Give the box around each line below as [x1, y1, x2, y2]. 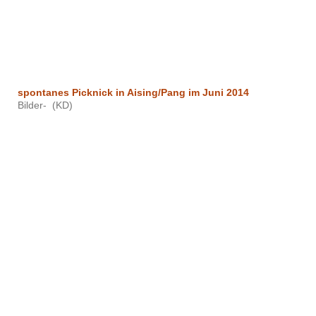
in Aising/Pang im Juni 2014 [116, 87, 269, 99]
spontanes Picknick [18, 87, 113, 99]
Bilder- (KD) [18, 99, 73, 111]
